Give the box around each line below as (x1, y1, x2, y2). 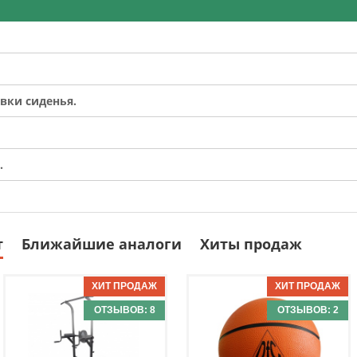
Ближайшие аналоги (22, 234, 182, 254)
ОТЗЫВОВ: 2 (277, 304, 339, 316)
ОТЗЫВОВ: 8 (93, 304, 155, 316)
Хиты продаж (200, 234, 302, 254)
